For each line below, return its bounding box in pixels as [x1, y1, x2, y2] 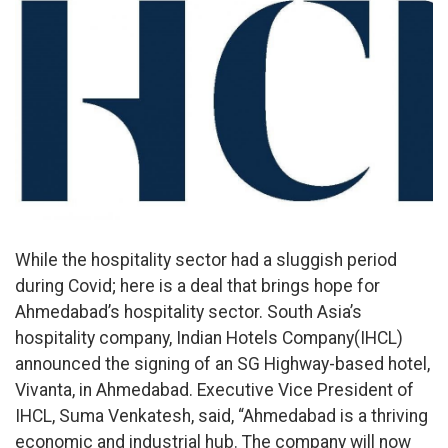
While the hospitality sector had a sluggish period [15, 249, 397, 270]
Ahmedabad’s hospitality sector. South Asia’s [15, 301, 362, 322]
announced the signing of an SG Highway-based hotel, [15, 353, 430, 374]
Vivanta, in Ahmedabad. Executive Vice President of [15, 379, 414, 400]
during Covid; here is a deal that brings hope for [15, 275, 380, 296]
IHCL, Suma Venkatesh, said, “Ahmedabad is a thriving [15, 405, 428, 426]
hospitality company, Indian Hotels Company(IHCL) [15, 327, 403, 348]
